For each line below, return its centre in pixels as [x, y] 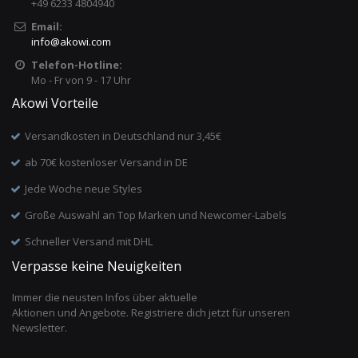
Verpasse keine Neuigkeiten [97, 266]
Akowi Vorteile [55, 103]
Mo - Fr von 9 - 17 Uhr [81, 80]
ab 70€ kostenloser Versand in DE [107, 162]
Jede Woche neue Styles [84, 188]
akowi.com [85, 41]
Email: [46, 26]
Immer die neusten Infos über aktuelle [105, 297]
